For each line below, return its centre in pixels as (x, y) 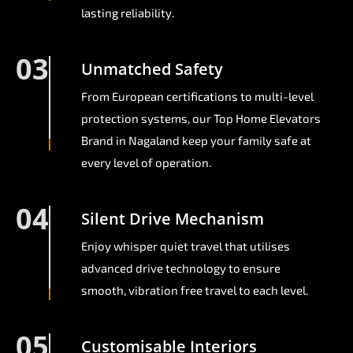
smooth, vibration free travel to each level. (195, 290)
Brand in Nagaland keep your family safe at (196, 141)
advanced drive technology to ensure (181, 268)
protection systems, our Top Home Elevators (201, 119)
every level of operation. (146, 163)
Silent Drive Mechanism (173, 219)
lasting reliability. (128, 13)
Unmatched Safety (152, 69)
